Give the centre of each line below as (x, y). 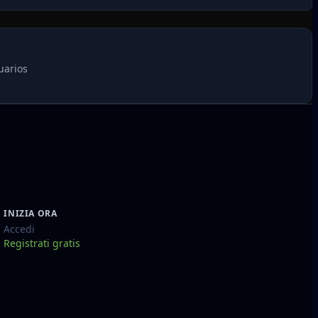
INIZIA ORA (31, 213)
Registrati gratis (42, 243)
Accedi (20, 229)
